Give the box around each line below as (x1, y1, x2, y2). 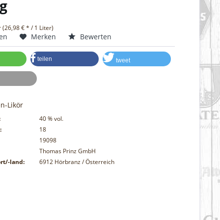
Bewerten (78, 32, 112, 42)
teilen (37, 55, 52, 63)
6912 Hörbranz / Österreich (39, 158, 115, 166)
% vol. (48, 114, 64, 123)
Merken (31, 32, 56, 42)
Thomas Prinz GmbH (39, 147, 96, 156)
